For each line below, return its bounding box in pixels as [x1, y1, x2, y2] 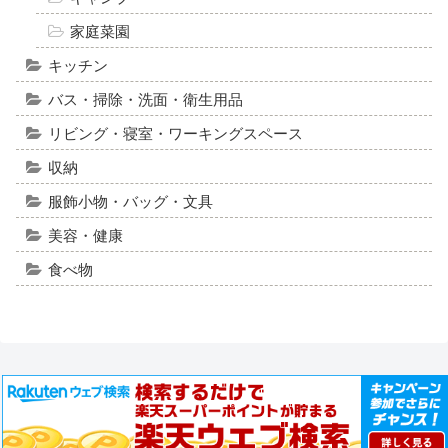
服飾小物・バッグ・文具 [48, 193, 213, 210]
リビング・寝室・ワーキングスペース [48, 125, 303, 142]
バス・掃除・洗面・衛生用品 [48, 91, 243, 108]
